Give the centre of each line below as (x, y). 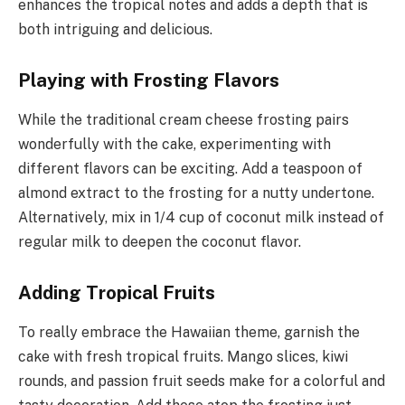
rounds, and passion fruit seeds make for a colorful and (202, 381)
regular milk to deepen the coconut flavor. (160, 242)
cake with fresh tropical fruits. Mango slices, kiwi (183, 357)
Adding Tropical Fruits (117, 292)
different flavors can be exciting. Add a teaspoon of (190, 169)
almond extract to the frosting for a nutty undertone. (196, 193)
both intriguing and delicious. (115, 30)
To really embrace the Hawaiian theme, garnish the (189, 333)
